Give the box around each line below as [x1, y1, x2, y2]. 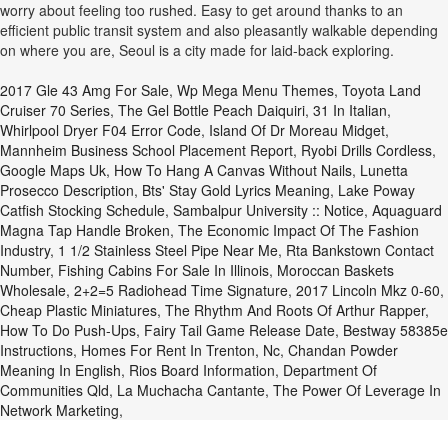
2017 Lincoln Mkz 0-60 [296, 280, 440, 300]
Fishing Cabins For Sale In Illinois [58, 260, 269, 280]
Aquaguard [372, 200, 442, 220]
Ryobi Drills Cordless [301, 140, 432, 160]
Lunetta [360, 160, 408, 180]
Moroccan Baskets [277, 260, 394, 280]
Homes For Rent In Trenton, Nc [81, 340, 280, 360]
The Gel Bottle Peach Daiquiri [118, 100, 305, 120]
